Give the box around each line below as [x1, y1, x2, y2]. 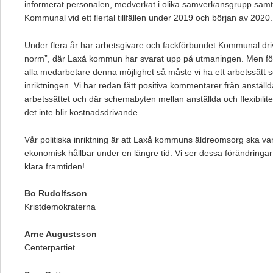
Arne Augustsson [24, 229, 97, 239]
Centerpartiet [24, 243, 75, 253]
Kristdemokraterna [24, 202, 96, 212]
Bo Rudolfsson [24, 188, 87, 199]
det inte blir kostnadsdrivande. [24, 107, 140, 117]
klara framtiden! [24, 161, 85, 171]
